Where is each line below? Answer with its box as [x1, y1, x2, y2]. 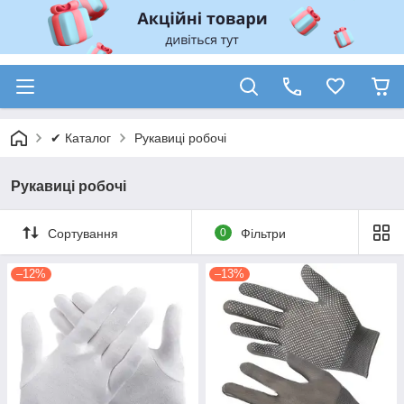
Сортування [48, 225, 118, 241]
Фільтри [240, 225, 286, 241]
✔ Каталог [50, 131, 111, 145]
